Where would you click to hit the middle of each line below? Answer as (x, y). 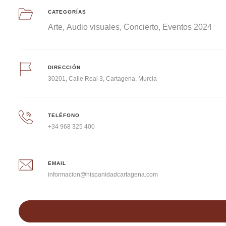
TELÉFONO (64, 115)
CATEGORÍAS (67, 12)
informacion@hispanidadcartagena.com (103, 174)
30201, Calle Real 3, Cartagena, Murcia (103, 78)
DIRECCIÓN (65, 67)
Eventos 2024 (187, 27)
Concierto (141, 27)
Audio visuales (93, 27)
